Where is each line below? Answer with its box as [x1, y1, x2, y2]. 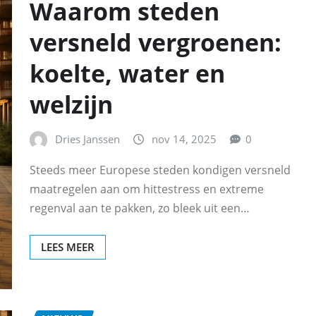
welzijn [30, 88, 113, 121]
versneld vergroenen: [30, 26, 281, 59]
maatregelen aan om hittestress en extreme [30, 181, 264, 197]
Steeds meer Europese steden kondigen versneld [30, 162, 291, 178]
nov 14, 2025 [152, 132, 217, 147]
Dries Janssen [55, 132, 120, 147]
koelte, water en [30, 57, 225, 90]
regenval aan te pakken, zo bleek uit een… [30, 200, 250, 217]
